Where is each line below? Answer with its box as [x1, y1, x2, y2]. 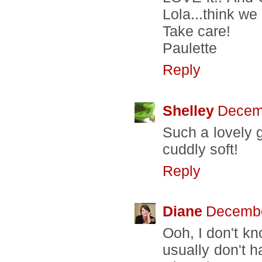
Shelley [163, 102, 214, 119]
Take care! [163, 23, 230, 40]
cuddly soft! [163, 140, 238, 157]
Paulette [163, 40, 217, 57]
